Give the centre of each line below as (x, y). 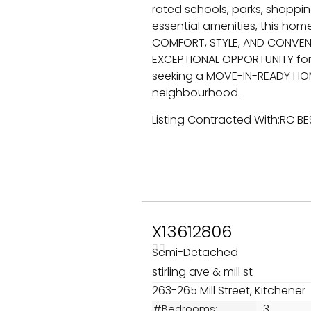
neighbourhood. (196, 93)
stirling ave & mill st (204, 272)
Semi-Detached (198, 252)
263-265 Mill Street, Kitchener (229, 291)
